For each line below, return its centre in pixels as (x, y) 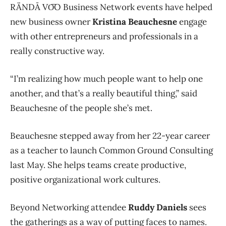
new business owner (51, 21)
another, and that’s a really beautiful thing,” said (104, 93)
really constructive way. (57, 51)
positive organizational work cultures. (85, 179)
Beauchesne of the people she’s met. (81, 108)
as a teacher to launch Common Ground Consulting (111, 150)
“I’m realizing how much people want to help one (106, 78)
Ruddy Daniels (158, 207)
